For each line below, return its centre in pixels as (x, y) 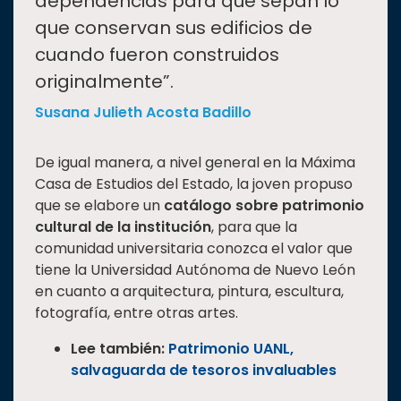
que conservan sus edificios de (174, 27)
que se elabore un (98, 205)
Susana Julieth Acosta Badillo (143, 112)
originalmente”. (104, 81)
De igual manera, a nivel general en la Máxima (195, 162)
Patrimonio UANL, (231, 348)
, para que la (254, 226)
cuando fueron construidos (157, 54)
